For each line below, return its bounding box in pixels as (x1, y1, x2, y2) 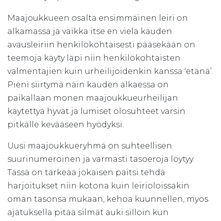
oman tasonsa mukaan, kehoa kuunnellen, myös (7, 194, 208, 204)
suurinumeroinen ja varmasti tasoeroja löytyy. (7, 154, 194, 164)
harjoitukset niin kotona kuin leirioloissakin (7, 181, 189, 190)
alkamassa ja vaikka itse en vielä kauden (7, 26, 172, 36)
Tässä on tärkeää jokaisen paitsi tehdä (7, 167, 165, 177)
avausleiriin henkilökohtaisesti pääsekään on (7, 39, 195, 49)
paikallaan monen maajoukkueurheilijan (7, 93, 178, 103)
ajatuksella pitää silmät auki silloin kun (7, 207, 169, 217)
